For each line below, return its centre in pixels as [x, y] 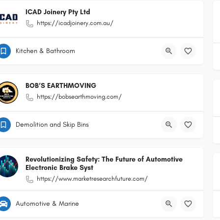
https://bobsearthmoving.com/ [79, 96]
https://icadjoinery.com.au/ [75, 23]
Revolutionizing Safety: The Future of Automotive [104, 159]
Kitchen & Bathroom [45, 51]
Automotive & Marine [47, 204]
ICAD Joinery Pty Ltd [58, 12]
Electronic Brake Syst [59, 168]
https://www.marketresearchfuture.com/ [92, 179]
